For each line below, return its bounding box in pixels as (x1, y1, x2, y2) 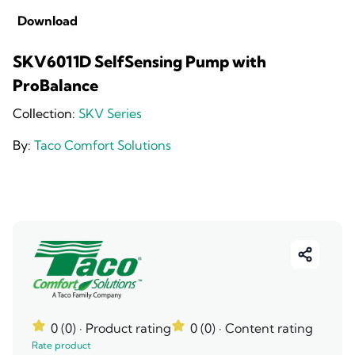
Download (17, 13, 78, 29)
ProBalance (13, 75, 98, 95)
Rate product (32, 339, 91, 351)
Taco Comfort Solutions (34, 137, 171, 153)
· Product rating (79, 320, 171, 336)
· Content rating (219, 320, 313, 336)
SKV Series (78, 105, 142, 121)
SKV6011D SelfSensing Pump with (13, 52, 266, 71)
